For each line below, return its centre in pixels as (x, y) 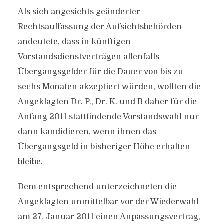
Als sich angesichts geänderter (79, 12)
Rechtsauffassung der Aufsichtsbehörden (100, 27)
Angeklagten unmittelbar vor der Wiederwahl (108, 202)
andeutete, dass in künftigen (74, 42)
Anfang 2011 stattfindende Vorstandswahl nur (108, 117)
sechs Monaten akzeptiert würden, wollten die (109, 87)
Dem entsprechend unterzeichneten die (97, 187)
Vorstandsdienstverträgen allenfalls (88, 57)
